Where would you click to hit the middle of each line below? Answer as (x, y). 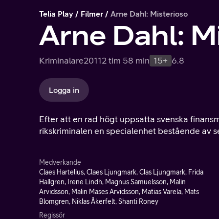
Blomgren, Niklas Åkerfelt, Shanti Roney (99, 201)
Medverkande (60, 162)
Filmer (92, 14)
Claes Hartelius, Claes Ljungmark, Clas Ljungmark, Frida (121, 172)
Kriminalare (61, 60)
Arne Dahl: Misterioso (149, 14)
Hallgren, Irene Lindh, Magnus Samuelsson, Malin (112, 182)
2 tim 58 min (126, 60)
